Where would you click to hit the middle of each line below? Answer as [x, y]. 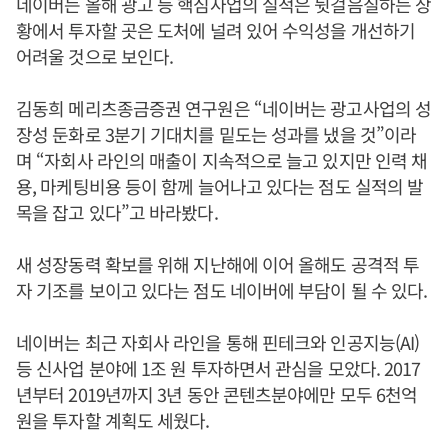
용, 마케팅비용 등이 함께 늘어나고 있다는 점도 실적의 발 [220, 186]
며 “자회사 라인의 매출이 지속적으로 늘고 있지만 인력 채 [222, 160]
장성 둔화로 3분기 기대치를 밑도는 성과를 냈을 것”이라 [216, 134]
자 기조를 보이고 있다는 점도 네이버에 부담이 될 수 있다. [222, 290]
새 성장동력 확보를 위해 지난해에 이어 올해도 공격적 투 [218, 264]
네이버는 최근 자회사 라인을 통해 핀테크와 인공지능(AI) [218, 342]
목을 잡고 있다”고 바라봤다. [117, 212]
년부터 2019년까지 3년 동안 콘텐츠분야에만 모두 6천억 [217, 394]
